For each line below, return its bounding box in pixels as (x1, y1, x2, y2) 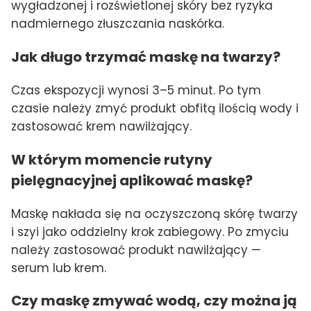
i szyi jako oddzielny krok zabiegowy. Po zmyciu (11, 223, 289, 240)
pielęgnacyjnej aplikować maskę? (11, 170, 253, 190)
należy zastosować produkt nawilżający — (11, 241, 261, 258)
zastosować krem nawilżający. (11, 117, 192, 135)
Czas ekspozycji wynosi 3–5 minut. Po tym (11, 81, 261, 99)
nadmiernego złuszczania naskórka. (11, 15, 224, 33)
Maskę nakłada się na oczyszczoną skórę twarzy (11, 205, 298, 222)
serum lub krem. (11, 259, 106, 276)
